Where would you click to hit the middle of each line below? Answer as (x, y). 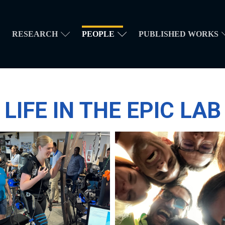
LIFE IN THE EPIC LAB (113, 111)
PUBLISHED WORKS (179, 34)
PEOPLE (98, 34)
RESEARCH (35, 34)
